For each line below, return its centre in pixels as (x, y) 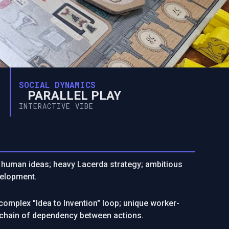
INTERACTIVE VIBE (56, 106)
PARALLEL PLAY (74, 96)
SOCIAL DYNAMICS (57, 85)
